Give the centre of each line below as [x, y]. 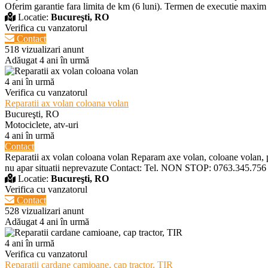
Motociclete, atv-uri [42, 124]
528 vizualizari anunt [44, 211]
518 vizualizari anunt [44, 49]
